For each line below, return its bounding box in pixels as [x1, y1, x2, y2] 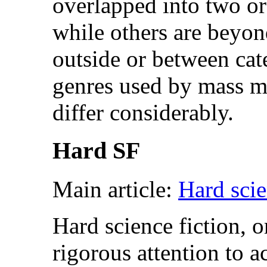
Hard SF [52, 137, 140, 164]
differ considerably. [52, 99, 234, 125]
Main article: [52, 176, 178, 203]
